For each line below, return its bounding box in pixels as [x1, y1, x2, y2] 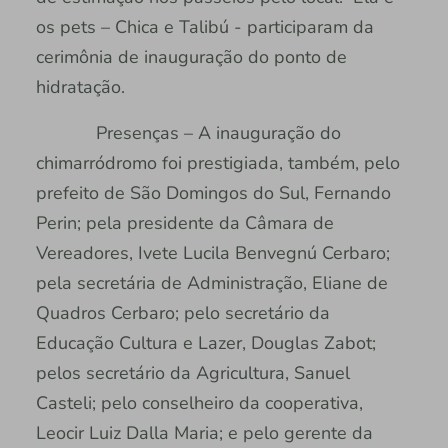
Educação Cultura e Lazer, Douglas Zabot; [35, 331, 376, 356]
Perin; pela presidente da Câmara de [35, 211, 334, 236]
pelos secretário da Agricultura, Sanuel [35, 361, 350, 386]
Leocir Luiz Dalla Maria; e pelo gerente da [35, 421, 373, 446]
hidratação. [35, 75, 125, 100]
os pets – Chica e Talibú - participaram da [35, 15, 374, 40]
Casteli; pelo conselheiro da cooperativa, [35, 391, 363, 416]
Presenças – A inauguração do [35, 121, 341, 146]
